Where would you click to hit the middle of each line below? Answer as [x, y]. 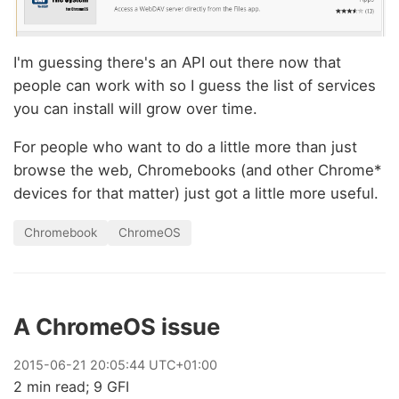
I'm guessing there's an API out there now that [177, 63]
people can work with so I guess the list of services [195, 86]
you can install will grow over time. [135, 109]
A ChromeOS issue [117, 326]
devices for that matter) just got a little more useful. [196, 194]
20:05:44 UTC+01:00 [152, 364]
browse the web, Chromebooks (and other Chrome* [197, 171]
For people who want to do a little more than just [185, 147]
